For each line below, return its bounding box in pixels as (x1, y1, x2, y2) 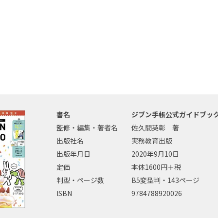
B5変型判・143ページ (131, 175, 200, 185)
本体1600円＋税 (131, 162, 181, 172)
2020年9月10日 (131, 149, 179, 159)
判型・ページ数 (56, 175, 104, 185)
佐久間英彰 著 (131, 123, 179, 133)
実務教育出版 (131, 136, 172, 146)
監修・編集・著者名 (56, 123, 118, 133)
